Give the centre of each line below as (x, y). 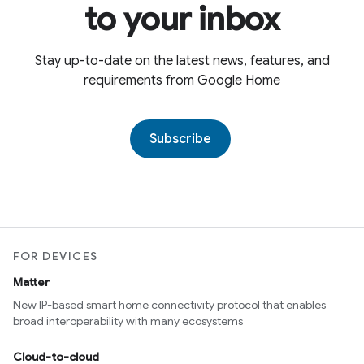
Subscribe (180, 139)
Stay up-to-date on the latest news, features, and (182, 61)
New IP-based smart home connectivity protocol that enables (169, 305)
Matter (31, 282)
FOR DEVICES (56, 256)
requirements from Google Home (182, 80)
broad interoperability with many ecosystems (128, 321)
